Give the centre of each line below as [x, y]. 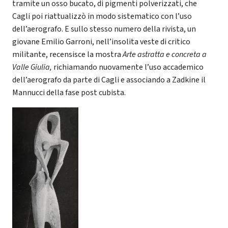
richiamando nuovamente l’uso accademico [129, 67]
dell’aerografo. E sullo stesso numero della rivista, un [104, 29]
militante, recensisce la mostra [67, 55]
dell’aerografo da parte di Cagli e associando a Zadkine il [109, 80]
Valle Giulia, [33, 67]
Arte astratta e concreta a [165, 55]
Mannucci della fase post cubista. [69, 93]
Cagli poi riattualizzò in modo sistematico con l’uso [102, 17]
